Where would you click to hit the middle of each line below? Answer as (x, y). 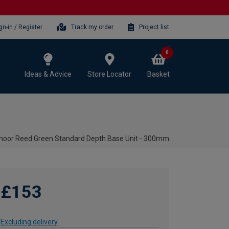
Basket (158, 74)
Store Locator (109, 74)
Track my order (93, 27)
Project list (154, 27)
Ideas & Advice (48, 74)
